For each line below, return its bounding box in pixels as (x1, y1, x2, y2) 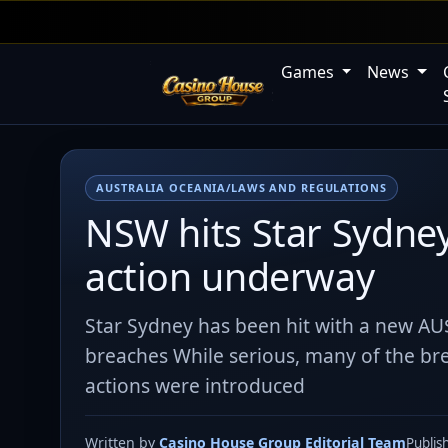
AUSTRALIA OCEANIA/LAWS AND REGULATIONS (96, 180, 387, 195)
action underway (85, 250, 375, 302)
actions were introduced (85, 371, 305, 399)
